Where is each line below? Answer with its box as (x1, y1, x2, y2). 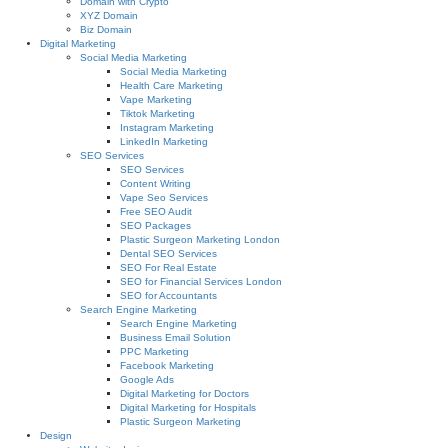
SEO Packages (120, 220, 191, 231)
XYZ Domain (80, 10, 138, 21)
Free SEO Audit (120, 206, 192, 217)
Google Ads (120, 374, 174, 385)
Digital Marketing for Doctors (120, 388, 249, 399)
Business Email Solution (120, 332, 231, 343)
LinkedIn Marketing (120, 136, 208, 147)
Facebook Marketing (120, 360, 214, 371)
